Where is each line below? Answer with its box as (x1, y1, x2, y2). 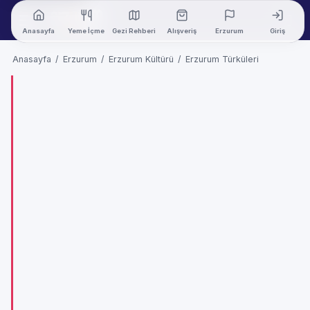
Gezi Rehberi (112, 26, 156, 35)
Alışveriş (167, 26, 197, 35)
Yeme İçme (68, 26, 104, 35)
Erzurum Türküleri (185, 54, 259, 64)
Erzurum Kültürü (109, 54, 174, 64)
